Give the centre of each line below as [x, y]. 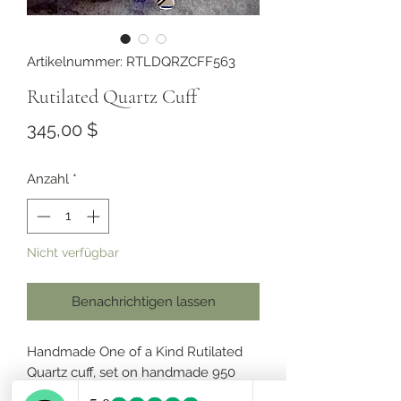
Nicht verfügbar [73, 252]
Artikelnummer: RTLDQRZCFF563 [131, 62]
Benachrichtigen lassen [143, 301]
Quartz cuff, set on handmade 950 [131, 372]
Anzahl [48, 179]
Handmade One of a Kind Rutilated [135, 351]
